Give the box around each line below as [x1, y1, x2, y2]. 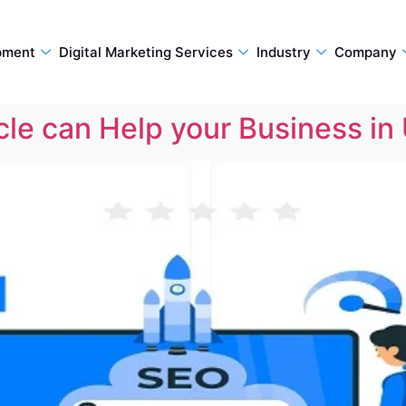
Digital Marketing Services [58, 43, 233, 61]
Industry [256, 43, 311, 61]
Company [333, 43, 397, 61]
